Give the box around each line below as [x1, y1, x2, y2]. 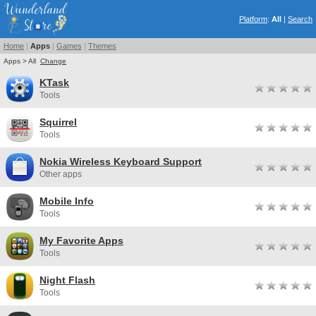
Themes [88, 42, 116, 50]
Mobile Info [39, 195, 94, 207]
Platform [239, 15, 267, 23]
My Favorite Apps [39, 235, 123, 246]
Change [40, 57, 66, 65]
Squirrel [39, 116, 77, 128]
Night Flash [39, 274, 95, 286]
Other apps [39, 169, 82, 179]
